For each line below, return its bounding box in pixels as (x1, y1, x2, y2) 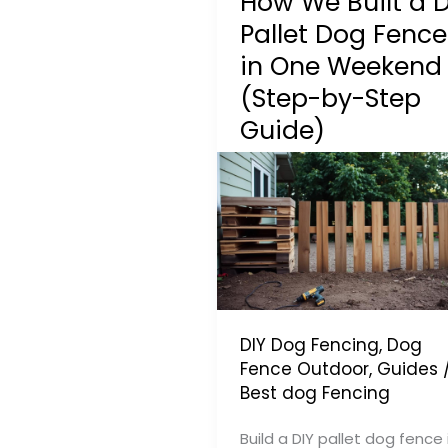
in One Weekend (239, 49, 442, 84)
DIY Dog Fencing (239, 332, 379, 357)
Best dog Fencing (239, 380, 390, 405)
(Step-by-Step (239, 81, 421, 116)
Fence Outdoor (239, 356, 369, 381)
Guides (376, 356, 438, 381)
